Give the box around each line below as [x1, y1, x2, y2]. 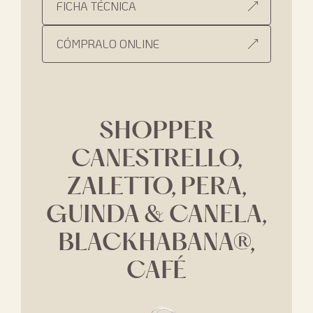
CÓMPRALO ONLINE [57, 36, 159, 51]
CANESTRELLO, [71, 148, 242, 172]
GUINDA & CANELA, [46, 204, 267, 228]
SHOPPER [99, 120, 214, 144]
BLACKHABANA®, [58, 232, 255, 256]
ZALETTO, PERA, [66, 176, 247, 200]
